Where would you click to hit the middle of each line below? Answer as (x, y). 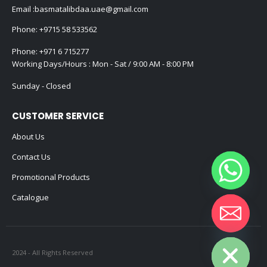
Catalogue (30, 197)
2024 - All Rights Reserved (52, 253)
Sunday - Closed (41, 86)
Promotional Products (51, 177)
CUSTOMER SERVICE (58, 116)
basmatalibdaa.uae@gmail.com (91, 9)
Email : (23, 9)
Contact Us (31, 156)
